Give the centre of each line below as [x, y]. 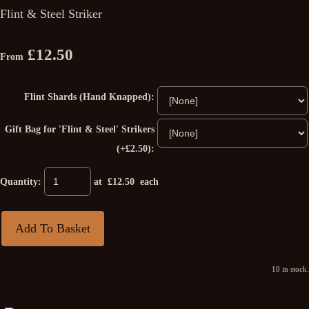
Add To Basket [53, 228]
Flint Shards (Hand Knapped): [89, 97]
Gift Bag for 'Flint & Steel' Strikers [80, 129]
